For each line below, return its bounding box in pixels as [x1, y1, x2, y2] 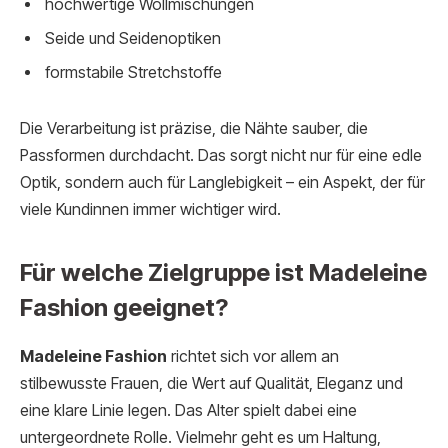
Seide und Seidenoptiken [45, 29, 221, 49]
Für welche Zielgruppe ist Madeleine [20, 258, 427, 288]
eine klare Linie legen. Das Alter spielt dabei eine [20, 401, 357, 421]
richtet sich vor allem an [167, 347, 339, 367]
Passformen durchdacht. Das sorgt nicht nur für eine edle [20, 146, 422, 166]
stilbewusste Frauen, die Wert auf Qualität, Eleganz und [20, 374, 403, 394]
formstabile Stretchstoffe [45, 63, 222, 83]
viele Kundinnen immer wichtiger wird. [20, 200, 281, 220]
